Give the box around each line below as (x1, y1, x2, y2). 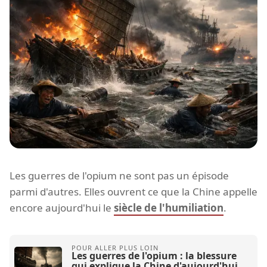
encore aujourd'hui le (10, 201, 114, 215)
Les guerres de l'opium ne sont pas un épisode (10, 169, 229, 183)
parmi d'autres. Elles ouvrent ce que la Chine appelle (10, 185, 257, 199)
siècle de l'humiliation (114, 201, 223, 215)
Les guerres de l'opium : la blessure (72, 249, 237, 263)
